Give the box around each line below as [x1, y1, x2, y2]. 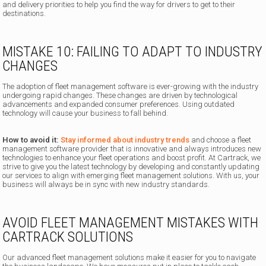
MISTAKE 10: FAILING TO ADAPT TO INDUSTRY [2, 43, 263, 61]
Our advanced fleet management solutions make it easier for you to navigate [2, 253, 256, 262]
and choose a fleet [189, 135, 252, 145]
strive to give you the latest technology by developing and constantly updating [2, 162, 260, 172]
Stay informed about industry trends [61, 135, 190, 145]
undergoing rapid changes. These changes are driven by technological [2, 91, 238, 100]
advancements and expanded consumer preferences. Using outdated [2, 100, 235, 109]
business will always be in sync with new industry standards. [2, 180, 210, 189]
